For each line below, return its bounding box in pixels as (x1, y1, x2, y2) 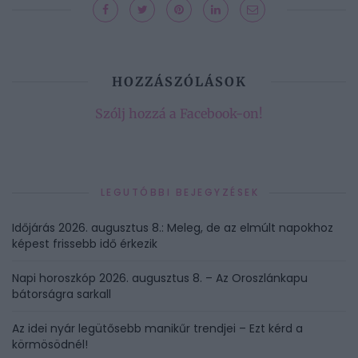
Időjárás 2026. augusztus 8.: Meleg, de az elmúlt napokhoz (12, 220, 333, 237)
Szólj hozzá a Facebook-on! (95, 105, 263, 122)
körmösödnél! (12, 336, 88, 353)
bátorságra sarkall (12, 286, 111, 303)
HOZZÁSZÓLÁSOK (111, 74, 247, 90)
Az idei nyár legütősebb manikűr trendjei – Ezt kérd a (12, 320, 303, 337)
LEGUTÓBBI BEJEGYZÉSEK (100, 185, 260, 200)
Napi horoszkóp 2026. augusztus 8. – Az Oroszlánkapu (12, 270, 308, 287)
